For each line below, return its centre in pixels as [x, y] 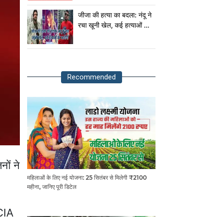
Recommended [91, 77]
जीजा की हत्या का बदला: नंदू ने [115, 15]
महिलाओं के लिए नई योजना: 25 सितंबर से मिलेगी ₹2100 [87, 178]
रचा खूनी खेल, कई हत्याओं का [114, 25]
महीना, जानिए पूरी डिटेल [52, 187]
